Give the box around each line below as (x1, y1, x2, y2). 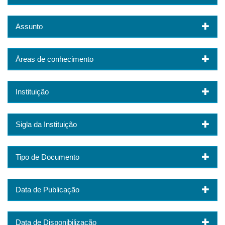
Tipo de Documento (16, 153, 79, 162)
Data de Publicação (16, 185, 79, 194)
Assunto (16, 22, 43, 31)
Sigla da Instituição (16, 120, 77, 129)
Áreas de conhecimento (16, 55, 93, 64)
